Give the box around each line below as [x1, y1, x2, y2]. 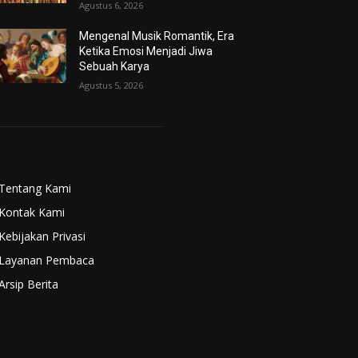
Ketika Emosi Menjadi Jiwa [79, 44, 213, 58]
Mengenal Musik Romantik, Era [79, 29, 235, 42]
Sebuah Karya [79, 59, 150, 73]
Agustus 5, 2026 [79, 78, 144, 91]
